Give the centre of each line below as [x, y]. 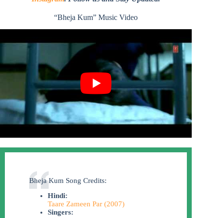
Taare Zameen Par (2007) [86, 204]
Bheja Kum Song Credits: [68, 180]
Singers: [60, 212]
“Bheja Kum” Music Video [96, 17]
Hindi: [57, 196]
